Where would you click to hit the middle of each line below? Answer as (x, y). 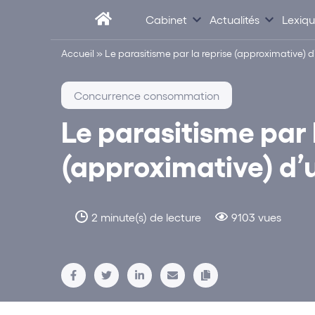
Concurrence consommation (147, 95)
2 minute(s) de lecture (146, 217)
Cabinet (166, 19)
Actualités (234, 19)
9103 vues (256, 217)
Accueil (78, 53)
